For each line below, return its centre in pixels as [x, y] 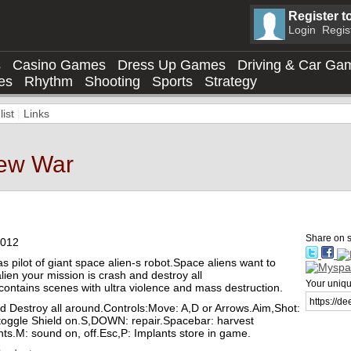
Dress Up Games [172, 65]
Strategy [231, 81]
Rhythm [49, 81]
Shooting [112, 81]
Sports [172, 81]
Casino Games [59, 65]
